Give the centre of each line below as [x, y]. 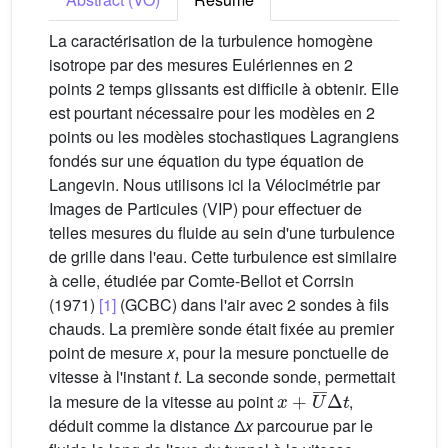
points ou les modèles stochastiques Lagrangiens [224, 136]
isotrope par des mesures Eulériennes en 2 [201, 64]
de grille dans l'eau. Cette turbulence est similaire [223, 256]
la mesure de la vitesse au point [163, 401]
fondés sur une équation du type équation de [206, 160]
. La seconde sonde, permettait [286, 376]
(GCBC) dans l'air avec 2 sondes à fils [252, 304]
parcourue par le [313, 425]
